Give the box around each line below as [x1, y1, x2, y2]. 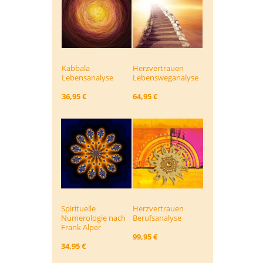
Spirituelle [61, 203, 96, 214]
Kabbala [62, 62, 90, 73]
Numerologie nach [61, 213, 126, 224]
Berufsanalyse [133, 213, 181, 224]
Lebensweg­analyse [133, 72, 198, 83]
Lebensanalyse [62, 72, 113, 83]
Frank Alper [61, 222, 101, 233]
